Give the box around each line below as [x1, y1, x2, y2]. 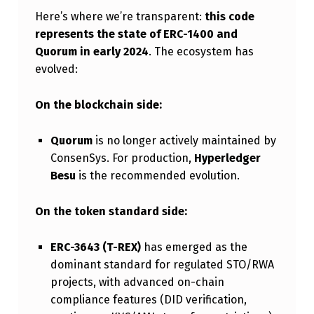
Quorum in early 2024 [34, 44, 149, 58]
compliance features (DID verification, [50, 292, 247, 306]
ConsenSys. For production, [50, 151, 194, 165]
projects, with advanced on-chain [50, 275, 224, 289]
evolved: [34, 62, 78, 76]
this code [204, 9, 254, 23]
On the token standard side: [34, 204, 187, 218]
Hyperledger [193, 151, 261, 165]
